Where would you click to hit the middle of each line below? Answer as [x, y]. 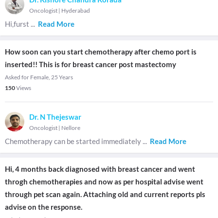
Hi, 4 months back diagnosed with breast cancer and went [100, 169]
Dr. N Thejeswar [55, 117]
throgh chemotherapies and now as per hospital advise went [104, 182]
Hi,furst [18, 24]
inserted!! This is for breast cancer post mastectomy [91, 64]
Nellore [71, 128]
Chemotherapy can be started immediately [74, 141]
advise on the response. [44, 207]
